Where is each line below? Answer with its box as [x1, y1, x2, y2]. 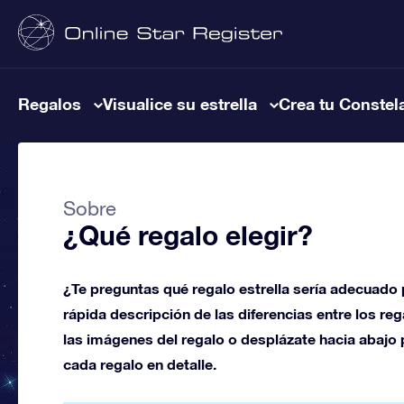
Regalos [18, 94, 81, 114]
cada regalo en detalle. [63, 355, 216, 372]
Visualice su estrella [103, 94, 257, 114]
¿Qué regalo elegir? [63, 219, 313, 252]
